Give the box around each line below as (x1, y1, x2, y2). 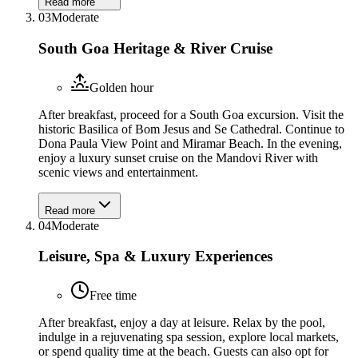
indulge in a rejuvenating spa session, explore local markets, (38, 330, 339, 344)
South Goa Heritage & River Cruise (38, 39, 272, 57)
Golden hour (89, 80, 153, 94)
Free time (89, 288, 137, 302)
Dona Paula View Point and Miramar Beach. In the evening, (38, 136, 342, 150)
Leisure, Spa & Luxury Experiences (38, 248, 272, 265)
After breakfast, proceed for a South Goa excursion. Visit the (38, 107, 344, 121)
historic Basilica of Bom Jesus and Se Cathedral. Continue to (38, 121, 344, 136)
